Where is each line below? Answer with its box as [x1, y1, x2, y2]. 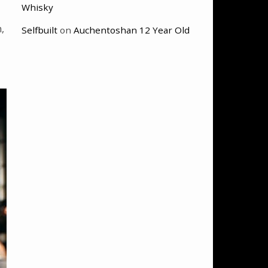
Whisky [22, 1, 53, 14]
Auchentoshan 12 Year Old [74, 24, 190, 36]
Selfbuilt [22, 24, 57, 36]
